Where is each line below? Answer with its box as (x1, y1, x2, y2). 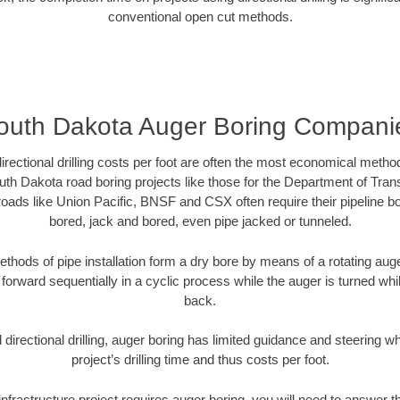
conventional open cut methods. (107, 8, 293, 24)
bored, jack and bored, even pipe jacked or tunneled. (48, 213, 352, 229)
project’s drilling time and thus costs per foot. (71, 352, 329, 368)
